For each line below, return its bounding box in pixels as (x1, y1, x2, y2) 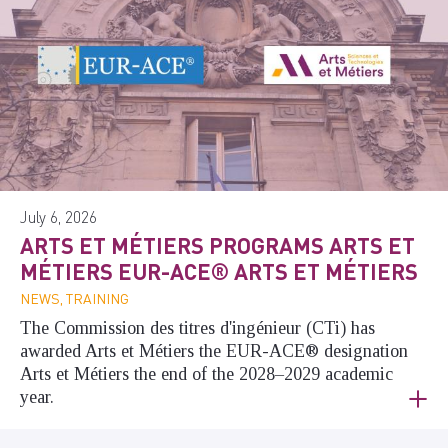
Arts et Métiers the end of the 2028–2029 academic (20, 363, 393, 384)
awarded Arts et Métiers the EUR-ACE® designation (20, 340, 408, 361)
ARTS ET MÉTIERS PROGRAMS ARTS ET (20, 230, 415, 259)
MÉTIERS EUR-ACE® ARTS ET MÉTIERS (20, 256, 418, 285)
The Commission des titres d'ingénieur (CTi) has (20, 317, 375, 338)
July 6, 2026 (20, 205, 97, 227)
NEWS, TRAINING (20, 288, 129, 307)
